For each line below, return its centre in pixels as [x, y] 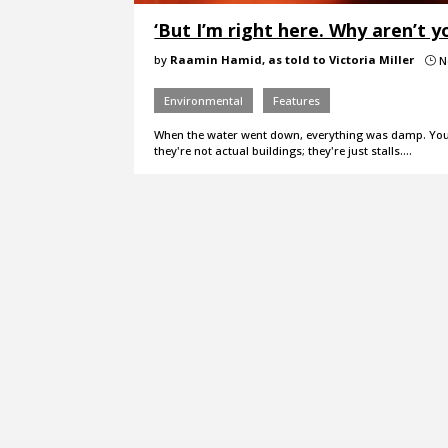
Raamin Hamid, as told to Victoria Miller [292, 59]
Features [297, 100]
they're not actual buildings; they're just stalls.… [283, 150]
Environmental [204, 100]
